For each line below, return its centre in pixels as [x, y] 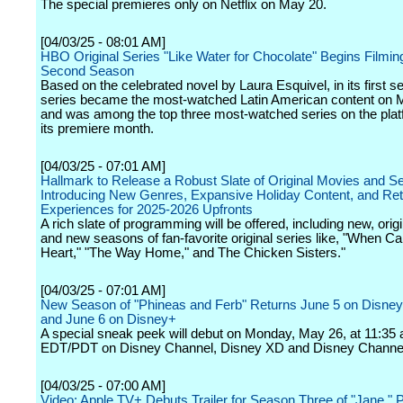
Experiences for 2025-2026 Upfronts [147, 210]
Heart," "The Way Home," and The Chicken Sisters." [193, 253]
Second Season [87, 71]
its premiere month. [97, 129]
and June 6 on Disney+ [108, 319]
